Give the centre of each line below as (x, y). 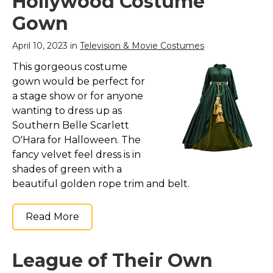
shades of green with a (67, 169)
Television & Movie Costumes (142, 46)
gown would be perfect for (79, 82)
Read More (52, 217)
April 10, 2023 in (46, 46)
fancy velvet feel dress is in (76, 155)
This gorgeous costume (70, 67)
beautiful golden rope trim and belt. (101, 184)
